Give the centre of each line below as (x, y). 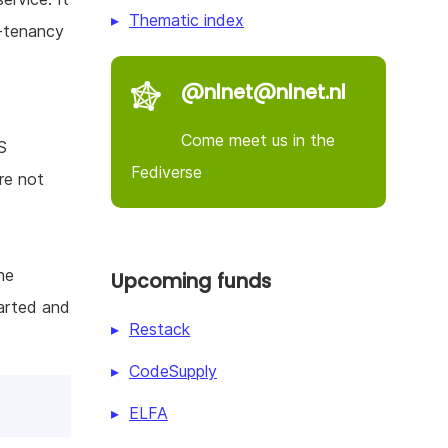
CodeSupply (173, 370)
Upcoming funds (191, 281)
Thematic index (186, 19)
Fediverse (166, 171)
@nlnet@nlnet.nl (263, 92)
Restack (159, 328)
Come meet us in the (258, 139)
